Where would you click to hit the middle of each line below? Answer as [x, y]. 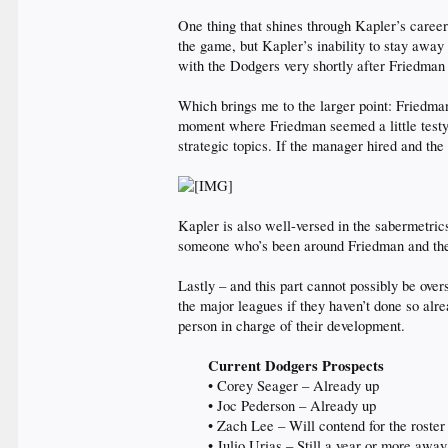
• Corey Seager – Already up [294, 385]
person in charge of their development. [292, 325]
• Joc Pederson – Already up [292, 405]
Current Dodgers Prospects [296, 365]
